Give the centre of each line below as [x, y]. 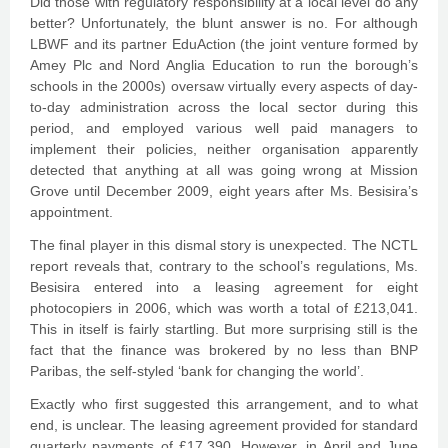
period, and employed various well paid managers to [224, 128]
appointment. [71, 212]
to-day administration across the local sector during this [224, 107]
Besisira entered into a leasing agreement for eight [224, 287]
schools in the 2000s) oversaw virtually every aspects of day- [224, 86]
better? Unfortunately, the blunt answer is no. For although [224, 23]
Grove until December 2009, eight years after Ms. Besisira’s [224, 191]
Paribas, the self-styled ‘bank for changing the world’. [197, 371]
